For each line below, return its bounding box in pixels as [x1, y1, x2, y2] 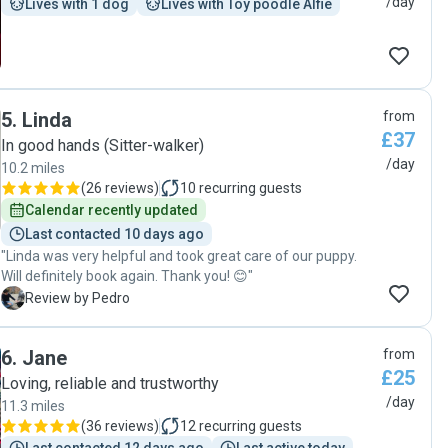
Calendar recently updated [25, 202, 198, 218]
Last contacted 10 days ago [25, 226, 204, 242]
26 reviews [86, 180, 154, 196]
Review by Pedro [25, 290, 130, 306]
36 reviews [86, 418, 154, 434]
